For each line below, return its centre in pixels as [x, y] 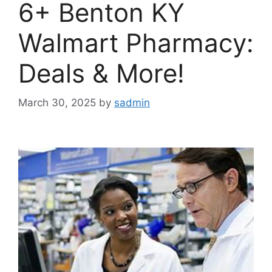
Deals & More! [101, 73]
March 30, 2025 [57, 103]
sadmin [132, 103]
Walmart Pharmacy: [136, 42]
